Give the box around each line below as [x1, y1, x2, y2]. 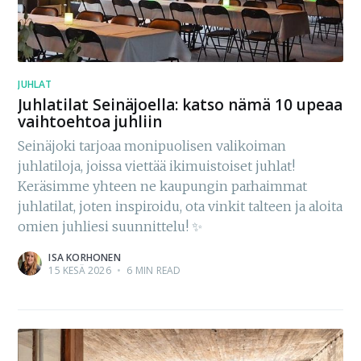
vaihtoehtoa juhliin [18, 110, 163, 132]
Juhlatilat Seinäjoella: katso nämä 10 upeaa [18, 93, 343, 115]
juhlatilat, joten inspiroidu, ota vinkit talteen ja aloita [18, 198, 343, 215]
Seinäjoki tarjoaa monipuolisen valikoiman [18, 138, 287, 155]
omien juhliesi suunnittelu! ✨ [18, 218, 203, 235]
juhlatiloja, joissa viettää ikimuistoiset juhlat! [18, 158, 296, 175]
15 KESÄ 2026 [48, 263, 111, 278]
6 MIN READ [124, 263, 181, 278]
